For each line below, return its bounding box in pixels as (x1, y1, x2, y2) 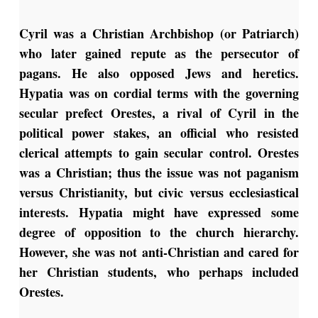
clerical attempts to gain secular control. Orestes (18, 143, 300, 163)
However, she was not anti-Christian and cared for (18, 243, 300, 262)
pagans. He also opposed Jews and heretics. (18, 64, 300, 83)
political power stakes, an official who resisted (18, 124, 300, 143)
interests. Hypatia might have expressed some (18, 203, 300, 222)
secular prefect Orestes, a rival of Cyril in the (18, 104, 300, 123)
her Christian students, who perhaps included (18, 263, 300, 282)
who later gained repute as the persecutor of (18, 44, 300, 63)
